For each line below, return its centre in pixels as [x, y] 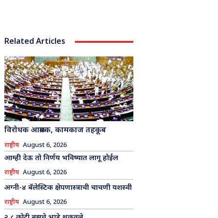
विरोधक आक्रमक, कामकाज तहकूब [55, 130]
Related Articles [35, 42]
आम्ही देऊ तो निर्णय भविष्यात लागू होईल [61, 158]
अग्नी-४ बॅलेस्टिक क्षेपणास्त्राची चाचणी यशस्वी [68, 188]
